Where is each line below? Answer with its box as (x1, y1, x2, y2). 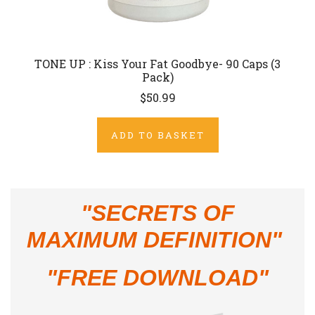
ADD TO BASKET (110, 128, 205, 141)
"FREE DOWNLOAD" (46, 264, 269, 290)
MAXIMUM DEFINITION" (27, 226, 288, 252)
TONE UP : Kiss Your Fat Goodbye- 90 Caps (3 (34, 56, 281, 72)
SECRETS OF (91, 200, 235, 226)
